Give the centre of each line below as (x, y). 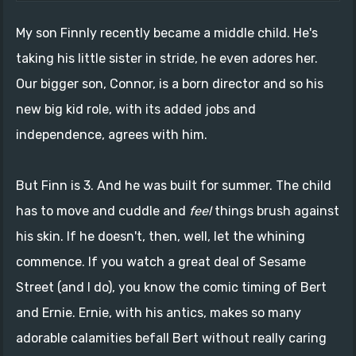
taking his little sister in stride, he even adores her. (167, 58)
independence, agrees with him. (112, 134)
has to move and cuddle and (103, 211)
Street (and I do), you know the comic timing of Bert (171, 287)
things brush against (275, 211)
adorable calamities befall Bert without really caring (171, 338)
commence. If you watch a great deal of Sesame (161, 261)
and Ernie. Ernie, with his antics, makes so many (159, 312)
